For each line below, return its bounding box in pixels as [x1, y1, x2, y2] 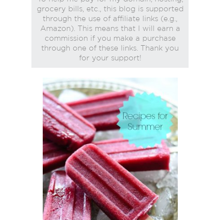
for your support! [79, 54, 141, 62]
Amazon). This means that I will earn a [40, 24, 180, 33]
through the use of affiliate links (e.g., [43, 14, 177, 23]
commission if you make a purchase [44, 34, 176, 43]
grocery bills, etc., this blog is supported [36, 4, 184, 13]
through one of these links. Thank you [41, 44, 179, 53]
